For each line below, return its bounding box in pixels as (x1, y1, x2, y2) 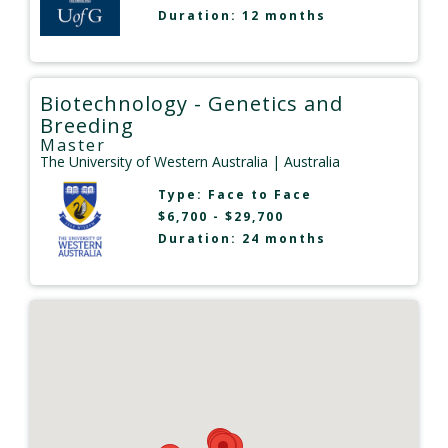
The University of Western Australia (40, 151, 268, 171)
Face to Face (207, 185, 312, 203)
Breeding (40, 111, 134, 139)
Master (40, 133, 106, 156)
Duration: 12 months (157, 6, 326, 24)
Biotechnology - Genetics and (40, 89, 343, 117)
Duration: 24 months (157, 229, 326, 247)
